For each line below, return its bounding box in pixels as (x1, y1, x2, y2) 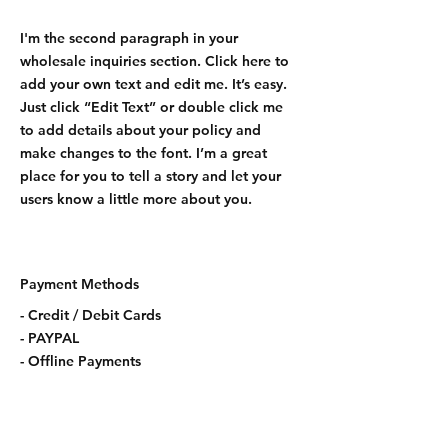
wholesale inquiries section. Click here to (20, 52, 289, 70)
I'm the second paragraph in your (20, 29, 238, 47)
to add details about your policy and (20, 121, 261, 139)
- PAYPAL (20, 329, 79, 347)
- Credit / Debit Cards (20, 306, 161, 324)
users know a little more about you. (20, 190, 252, 208)
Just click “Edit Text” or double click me (20, 98, 283, 116)
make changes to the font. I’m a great (20, 144, 267, 162)
